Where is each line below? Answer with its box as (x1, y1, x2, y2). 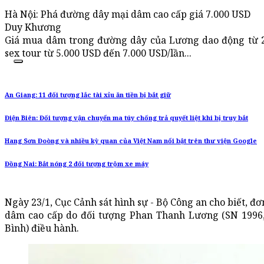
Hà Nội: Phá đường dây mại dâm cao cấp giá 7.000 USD (5, 8, 250, 21)
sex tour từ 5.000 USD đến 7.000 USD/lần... (5, 47, 192, 60)
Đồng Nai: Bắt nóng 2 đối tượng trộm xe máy (5, 160, 148, 169)
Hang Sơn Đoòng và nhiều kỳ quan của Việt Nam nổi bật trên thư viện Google (5, 137, 257, 146)
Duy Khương (5, 21, 61, 34)
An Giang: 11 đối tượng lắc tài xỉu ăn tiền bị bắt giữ (5, 91, 171, 100)
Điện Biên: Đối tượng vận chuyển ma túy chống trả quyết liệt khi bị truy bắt (5, 114, 248, 123)
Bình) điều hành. (5, 222, 79, 235)
